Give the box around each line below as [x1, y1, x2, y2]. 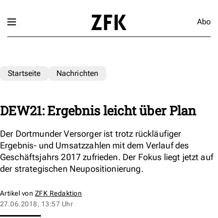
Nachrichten [56, 68, 99, 78]
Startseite [8, 68, 41, 78]
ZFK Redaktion [35, 189, 82, 197]
